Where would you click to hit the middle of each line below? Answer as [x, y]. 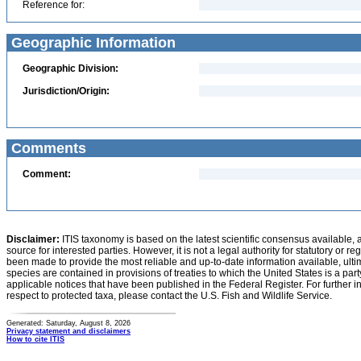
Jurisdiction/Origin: [66, 91]
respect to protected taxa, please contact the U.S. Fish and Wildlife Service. [169, 296]
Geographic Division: [71, 68]
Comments [47, 148]
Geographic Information [91, 43]
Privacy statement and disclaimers [68, 331]
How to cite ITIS [35, 339]
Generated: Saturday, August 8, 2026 [68, 323]
